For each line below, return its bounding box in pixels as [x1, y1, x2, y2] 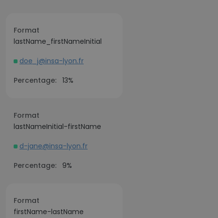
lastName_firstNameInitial [14, 36, 102, 46]
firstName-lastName [14, 207, 84, 217]
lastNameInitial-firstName [14, 122, 101, 131]
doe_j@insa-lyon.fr [19, 56, 84, 66]
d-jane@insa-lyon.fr [19, 141, 88, 151]
